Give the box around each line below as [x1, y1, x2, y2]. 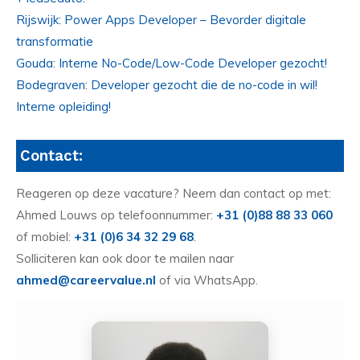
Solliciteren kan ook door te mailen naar [16, 250, 234, 266]
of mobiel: [16, 228, 74, 244]
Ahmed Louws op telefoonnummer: [16, 207, 216, 223]
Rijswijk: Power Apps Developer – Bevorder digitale [16, 12, 306, 28]
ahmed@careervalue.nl [16, 272, 156, 288]
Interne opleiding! [16, 99, 111, 115]
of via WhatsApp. [156, 272, 258, 288]
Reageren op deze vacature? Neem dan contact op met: [16, 185, 331, 201]
